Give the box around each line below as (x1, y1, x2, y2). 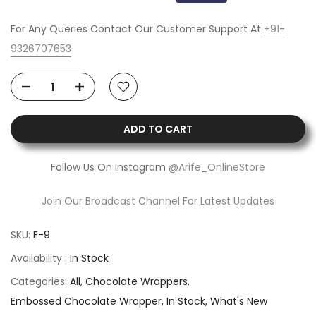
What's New (210, 294, 267, 309)
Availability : (11, 251, 70, 266)
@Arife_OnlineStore (169, 160, 265, 175)
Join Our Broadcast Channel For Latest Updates (42, 194, 274, 209)
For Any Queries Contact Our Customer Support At (11, 22, 264, 37)
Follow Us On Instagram (51, 160, 169, 175)
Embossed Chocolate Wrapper (11, 294, 162, 309)
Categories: (11, 274, 70, 289)
